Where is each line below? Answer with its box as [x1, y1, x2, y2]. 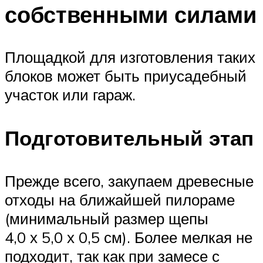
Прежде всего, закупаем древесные [5, 171, 254, 190]
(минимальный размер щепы [5, 208, 208, 228]
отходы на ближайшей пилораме [5, 190, 235, 209]
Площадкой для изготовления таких [5, 48, 255, 67]
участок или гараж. [5, 85, 136, 104]
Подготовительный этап [5, 124, 254, 151]
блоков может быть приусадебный [5, 66, 247, 86]
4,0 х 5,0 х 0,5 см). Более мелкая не [5, 227, 252, 247]
